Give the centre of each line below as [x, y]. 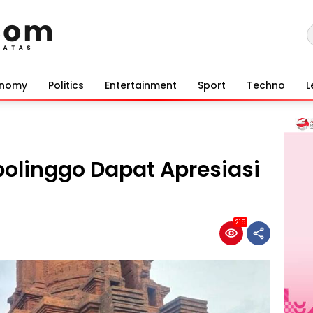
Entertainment [141, 85]
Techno [266, 85]
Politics [66, 85]
